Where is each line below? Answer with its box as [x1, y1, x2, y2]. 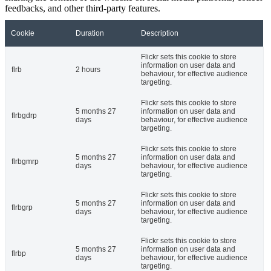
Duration [76, 29, 104, 38]
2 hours [76, 65, 100, 74]
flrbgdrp [11, 111, 37, 120]
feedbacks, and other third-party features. [5, 3, 160, 14]
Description [141, 29, 178, 38]
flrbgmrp [11, 157, 39, 166]
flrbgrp [11, 203, 33, 212]
